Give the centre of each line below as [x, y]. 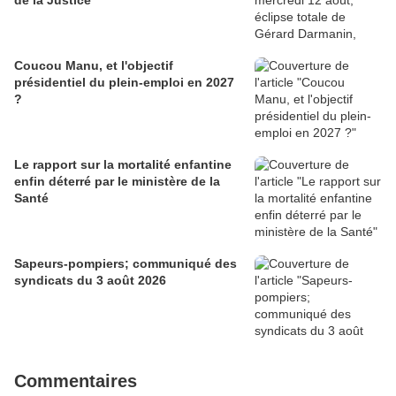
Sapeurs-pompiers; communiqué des [126, 264]
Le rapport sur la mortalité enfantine [123, 165]
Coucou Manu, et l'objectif [94, 66]
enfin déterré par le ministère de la [117, 182]
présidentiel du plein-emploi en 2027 [124, 83]
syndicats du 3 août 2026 [90, 281]
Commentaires [76, 381]
